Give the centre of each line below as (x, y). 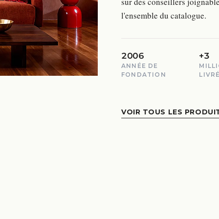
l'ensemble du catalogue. (164, 16)
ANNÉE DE (140, 66)
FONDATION (144, 75)
